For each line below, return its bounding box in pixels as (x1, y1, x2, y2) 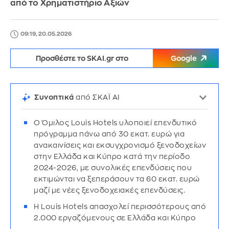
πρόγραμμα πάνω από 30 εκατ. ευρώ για (34, 130, 185, 138)
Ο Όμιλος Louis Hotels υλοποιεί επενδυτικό (34, 119, 197, 126)
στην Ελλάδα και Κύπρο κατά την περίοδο (34, 153, 190, 160)
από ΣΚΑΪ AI (76, 94, 120, 101)
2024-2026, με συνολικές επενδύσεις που (34, 164, 192, 171)
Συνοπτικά (34, 94, 76, 101)
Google (171, 55, 197, 62)
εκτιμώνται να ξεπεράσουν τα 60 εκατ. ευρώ (34, 175, 200, 182)
